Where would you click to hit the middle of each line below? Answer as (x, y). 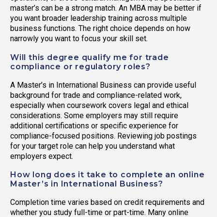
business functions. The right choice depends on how (100, 29)
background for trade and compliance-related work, (96, 95)
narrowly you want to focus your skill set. (79, 39)
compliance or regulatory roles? (80, 66)
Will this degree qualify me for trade (90, 57)
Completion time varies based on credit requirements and (107, 202)
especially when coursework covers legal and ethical (99, 105)
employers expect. (42, 156)
